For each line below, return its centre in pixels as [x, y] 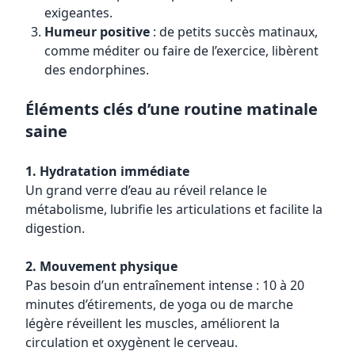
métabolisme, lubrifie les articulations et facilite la [174, 209]
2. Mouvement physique [101, 266]
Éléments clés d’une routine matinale [172, 109]
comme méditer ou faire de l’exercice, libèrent [181, 51]
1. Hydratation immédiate [107, 171]
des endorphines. [97, 70]
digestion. [55, 228]
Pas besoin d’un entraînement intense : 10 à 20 [165, 285]
